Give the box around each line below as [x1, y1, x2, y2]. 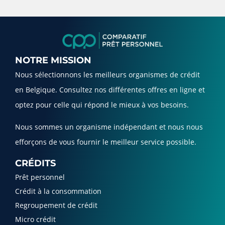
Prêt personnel [15, 172, 65, 182]
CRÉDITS [15, 158, 56, 169]
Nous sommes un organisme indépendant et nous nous [15, 122, 203, 132]
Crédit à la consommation [15, 186, 101, 196]
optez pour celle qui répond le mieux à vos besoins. [15, 99, 189, 109]
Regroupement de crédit [15, 200, 97, 210]
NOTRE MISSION [15, 54, 91, 66]
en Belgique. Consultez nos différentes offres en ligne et [15, 84, 205, 94]
